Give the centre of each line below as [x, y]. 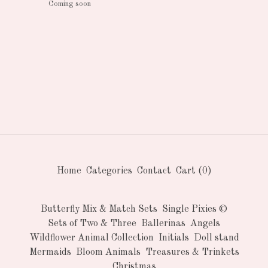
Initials [173, 238]
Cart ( [189, 171]
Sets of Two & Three [92, 224]
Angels [205, 224]
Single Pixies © [195, 209]
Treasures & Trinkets [192, 252]
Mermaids [50, 252]
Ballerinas [163, 224]
